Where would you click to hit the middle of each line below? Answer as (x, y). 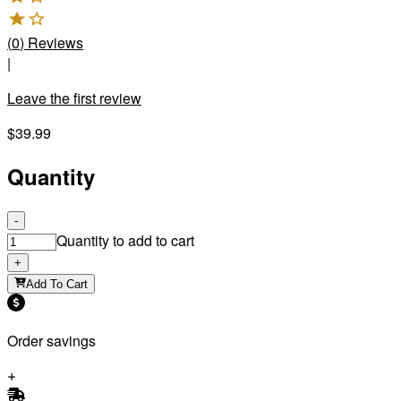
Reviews (55, 42)
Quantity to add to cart (125, 241)
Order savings (51, 341)
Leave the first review (74, 98)
